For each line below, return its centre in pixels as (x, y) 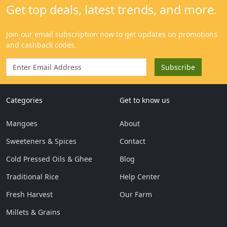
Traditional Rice (32, 177)
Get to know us (145, 100)
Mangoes (22, 123)
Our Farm (136, 194)
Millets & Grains (33, 212)
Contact (133, 141)
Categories (24, 100)
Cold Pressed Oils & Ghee (49, 159)
